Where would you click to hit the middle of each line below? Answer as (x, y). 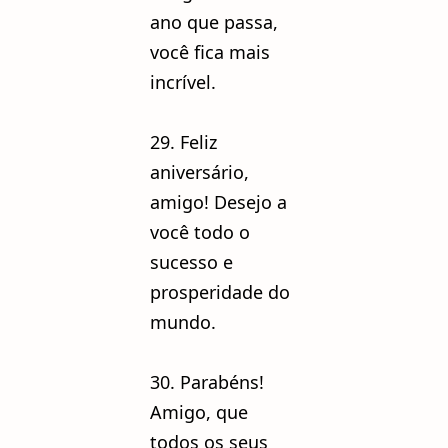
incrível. (185, 81)
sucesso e (191, 261)
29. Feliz (183, 141)
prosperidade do (220, 291)
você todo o (200, 231)
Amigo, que (199, 411)
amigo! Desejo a (218, 201)
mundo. (185, 321)
